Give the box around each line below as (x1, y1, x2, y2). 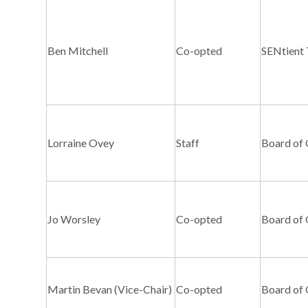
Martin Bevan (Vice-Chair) (47, 283, 173, 296)
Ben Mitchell (47, 44, 109, 58)
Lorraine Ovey (47, 136, 115, 150)
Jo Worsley (47, 212, 101, 226)
